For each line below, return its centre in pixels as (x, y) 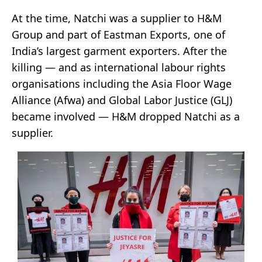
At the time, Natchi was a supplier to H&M (117, 18)
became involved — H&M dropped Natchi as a (126, 117)
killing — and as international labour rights (119, 68)
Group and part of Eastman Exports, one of (118, 35)
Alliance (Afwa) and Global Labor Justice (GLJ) (122, 100)
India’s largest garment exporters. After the (119, 51)
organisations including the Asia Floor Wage (122, 84)
